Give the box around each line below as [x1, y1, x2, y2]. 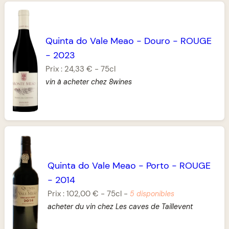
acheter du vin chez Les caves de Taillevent [47, 201, 193, 211]
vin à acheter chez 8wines [45, 77, 132, 86]
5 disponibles [129, 189, 174, 198]
